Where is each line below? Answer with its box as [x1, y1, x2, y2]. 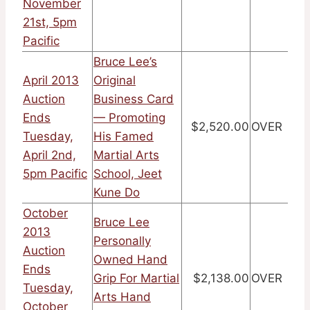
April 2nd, [23, 148, 76, 163]
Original [93, 73, 136, 88]
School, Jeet [93, 167, 162, 181]
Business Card [93, 92, 174, 107]
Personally [93, 234, 151, 248]
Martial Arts [93, 148, 159, 163]
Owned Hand [93, 253, 167, 267]
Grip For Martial [93, 271, 179, 286]
